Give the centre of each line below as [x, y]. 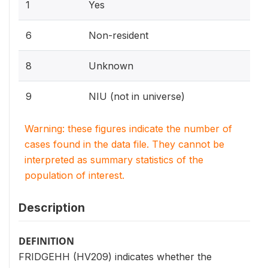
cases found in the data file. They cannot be [124, 144]
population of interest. [74, 175]
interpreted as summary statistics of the [114, 160]
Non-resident [118, 35]
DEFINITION [46, 241]
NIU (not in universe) [137, 96]
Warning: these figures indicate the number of [128, 129]
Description [52, 208]
